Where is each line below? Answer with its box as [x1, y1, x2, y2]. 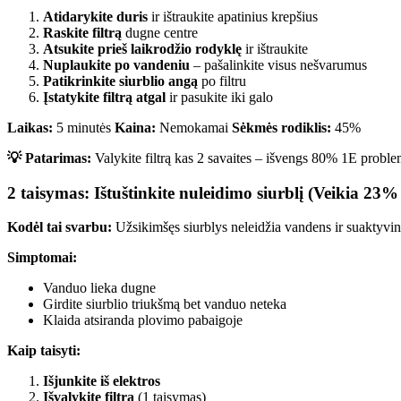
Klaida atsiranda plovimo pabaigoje [43, 312, 243, 328]
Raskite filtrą [43, 24, 122, 40]
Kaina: [115, 119, 156, 135]
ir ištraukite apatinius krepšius [148, 8, 318, 24]
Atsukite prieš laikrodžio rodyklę [43, 40, 242, 56]
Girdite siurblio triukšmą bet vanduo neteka [43, 296, 286, 312]
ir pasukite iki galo [166, 89, 273, 105]
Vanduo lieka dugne [43, 280, 156, 296]
